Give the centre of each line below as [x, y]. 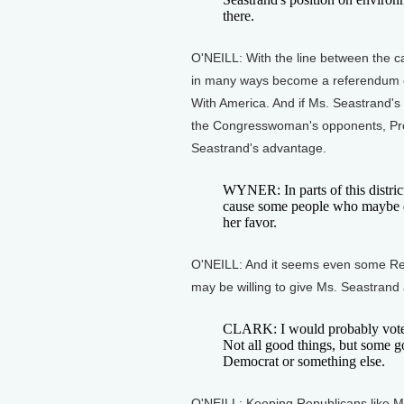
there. [239, 16]
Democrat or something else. [304, 361]
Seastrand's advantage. [259, 148]
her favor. [250, 222]
